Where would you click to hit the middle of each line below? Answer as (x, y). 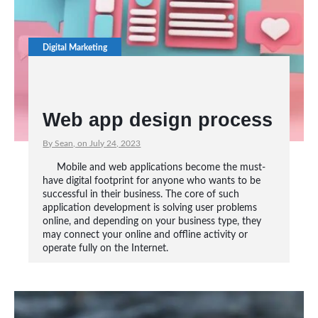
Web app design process (158, 120)
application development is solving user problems (150, 208)
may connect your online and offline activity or (146, 235)
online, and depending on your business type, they (152, 221)
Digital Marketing (75, 48)
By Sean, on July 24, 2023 (92, 143)
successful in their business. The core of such (141, 194)
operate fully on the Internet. (106, 248)
